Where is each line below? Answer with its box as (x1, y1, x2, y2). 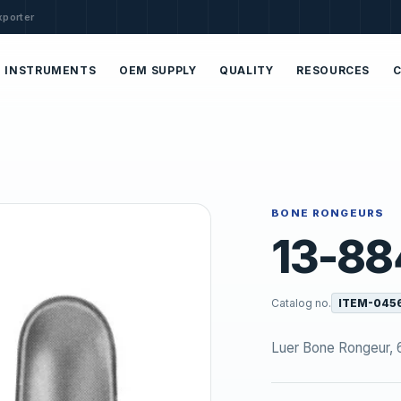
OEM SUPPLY (119, 64, 197, 77)
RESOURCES (296, 64, 371, 77)
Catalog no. (271, 295, 332, 310)
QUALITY (219, 64, 274, 77)
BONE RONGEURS (271, 207, 385, 219)
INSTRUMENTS (4, 64, 97, 77)
